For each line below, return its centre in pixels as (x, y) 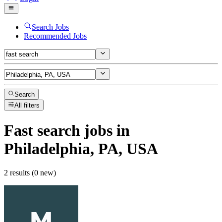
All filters (27, 106)
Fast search (42, 130)
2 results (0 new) (30, 173)
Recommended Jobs (55, 36)
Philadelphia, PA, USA (81, 148)
